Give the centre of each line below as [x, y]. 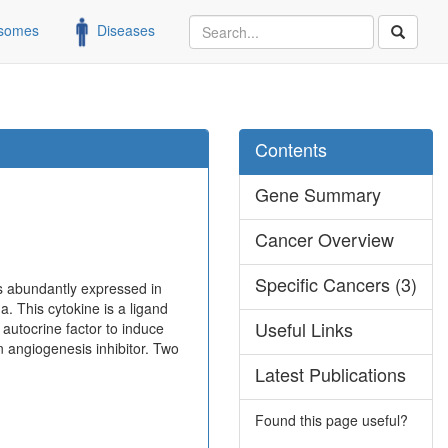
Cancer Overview [324, 239]
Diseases [124, 29]
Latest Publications [330, 374]
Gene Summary [318, 194]
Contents [291, 149]
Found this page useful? [331, 420]
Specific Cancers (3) [336, 284]
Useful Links [304, 329]
